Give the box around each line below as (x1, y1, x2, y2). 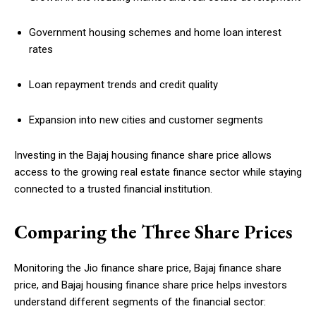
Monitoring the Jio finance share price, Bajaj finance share (14, 262, 281, 275)
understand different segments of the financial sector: (14, 296, 266, 309)
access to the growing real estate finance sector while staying (14, 166, 302, 179)
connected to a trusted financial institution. (14, 183, 212, 196)
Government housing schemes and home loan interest (29, 26, 281, 39)
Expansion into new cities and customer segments (29, 114, 263, 127)
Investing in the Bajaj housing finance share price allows (14, 149, 272, 162)
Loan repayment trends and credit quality (29, 78, 218, 92)
